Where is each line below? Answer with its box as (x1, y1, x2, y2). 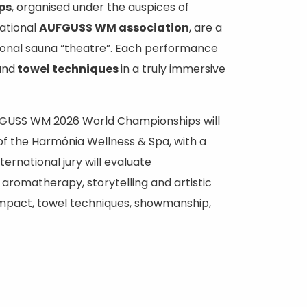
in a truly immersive (121, 61, 225, 77)
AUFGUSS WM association (39, 20, 189, 36)
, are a (189, 20, 222, 36)
